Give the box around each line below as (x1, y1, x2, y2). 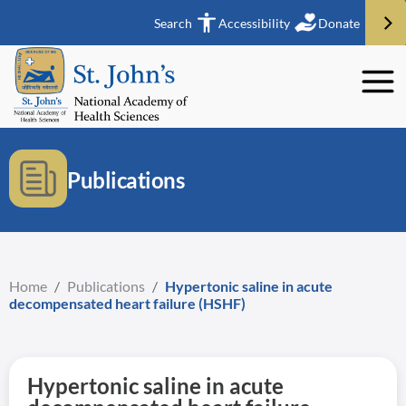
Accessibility (218, 14, 290, 31)
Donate (318, 14, 360, 31)
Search (154, 14, 192, 31)
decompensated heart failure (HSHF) (9, 295, 246, 312)
